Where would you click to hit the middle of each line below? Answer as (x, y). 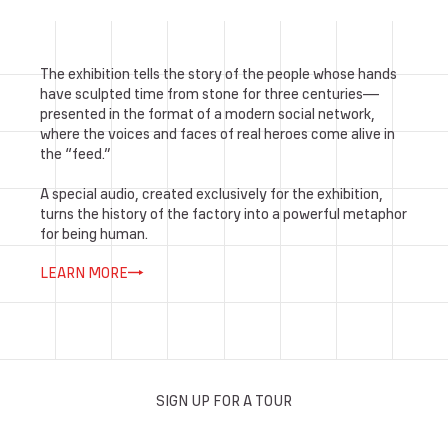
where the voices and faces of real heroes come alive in (217, 133)
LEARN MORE (84, 272)
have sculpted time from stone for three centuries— (209, 93)
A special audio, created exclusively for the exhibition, (211, 193)
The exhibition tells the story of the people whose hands (218, 73)
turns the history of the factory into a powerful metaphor (223, 213)
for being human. (94, 233)
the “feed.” (75, 153)
